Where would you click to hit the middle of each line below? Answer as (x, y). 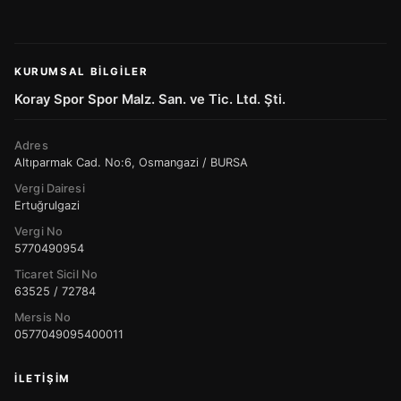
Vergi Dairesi (50, 189)
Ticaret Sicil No (56, 275)
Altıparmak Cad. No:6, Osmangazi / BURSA (131, 163)
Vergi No (39, 232)
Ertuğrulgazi (47, 206)
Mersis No (43, 318)
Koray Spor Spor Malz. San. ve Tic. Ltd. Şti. (150, 100)
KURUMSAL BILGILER (81, 72)
